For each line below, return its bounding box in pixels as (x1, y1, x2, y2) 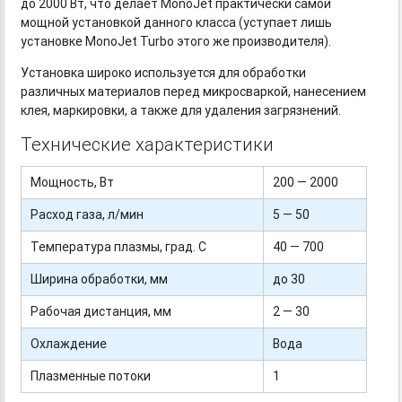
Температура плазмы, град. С (28, 238, 207, 255)
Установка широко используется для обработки (21, 65, 307, 82)
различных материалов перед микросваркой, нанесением (21, 83, 367, 100)
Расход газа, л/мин (28, 205, 144, 223)
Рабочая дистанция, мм (28, 302, 172, 319)
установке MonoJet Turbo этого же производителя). (21, 33, 332, 50)
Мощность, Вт (28, 173, 115, 190)
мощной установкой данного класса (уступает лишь (21, 14, 333, 31)
